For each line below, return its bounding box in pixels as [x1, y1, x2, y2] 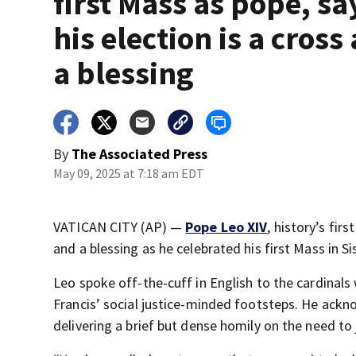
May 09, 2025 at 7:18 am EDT [53, 165, 205, 181]
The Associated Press [72, 145, 208, 163]
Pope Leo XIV [185, 218, 268, 236]
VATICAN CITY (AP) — [53, 218, 186, 236]
